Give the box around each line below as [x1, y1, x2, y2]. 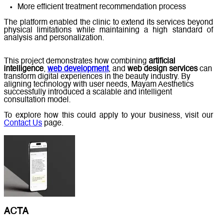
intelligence [4, 65, 44, 73]
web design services [127, 65, 198, 73]
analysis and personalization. [4, 34, 104, 42]
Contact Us [4, 119, 42, 127]
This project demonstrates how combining [4, 57, 149, 65]
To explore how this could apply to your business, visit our [4, 111, 213, 120]
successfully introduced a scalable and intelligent [4, 88, 172, 96]
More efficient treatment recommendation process [17, 3, 186, 11]
